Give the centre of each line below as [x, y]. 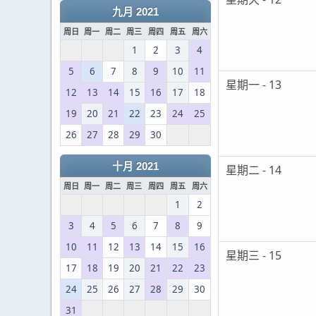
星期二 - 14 [254, 170]
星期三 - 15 [254, 256]
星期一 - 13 [254, 85]
